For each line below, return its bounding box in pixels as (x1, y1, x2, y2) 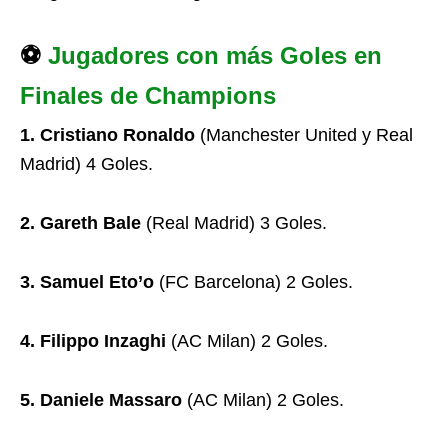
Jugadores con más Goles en (48, 42, 382, 69)
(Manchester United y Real (195, 125, 413, 145)
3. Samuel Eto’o (20, 272, 154, 292)
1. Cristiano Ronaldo (20, 125, 195, 145)
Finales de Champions (20, 82, 276, 109)
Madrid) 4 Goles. (20, 154, 153, 174)
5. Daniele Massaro (20, 390, 182, 410)
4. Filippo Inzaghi (20, 331, 166, 351)
